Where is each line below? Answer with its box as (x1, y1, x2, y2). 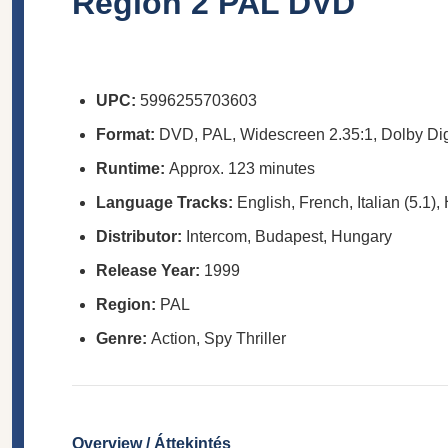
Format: (96, 125, 155, 143)
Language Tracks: (96, 193, 233, 211)
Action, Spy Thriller (147, 329, 286, 347)
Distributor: (96, 227, 182, 245)
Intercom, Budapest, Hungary (182, 227, 396, 245)
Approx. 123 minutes (165, 159, 319, 177)
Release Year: (96, 261, 200, 279)
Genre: (96, 329, 147, 347)
